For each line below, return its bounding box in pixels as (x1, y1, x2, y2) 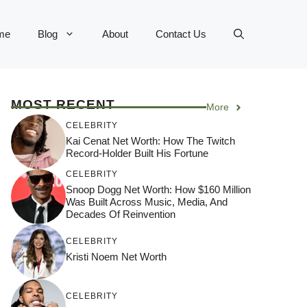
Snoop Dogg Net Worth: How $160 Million (66, 183, 251, 195)
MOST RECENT (11, 97, 115, 112)
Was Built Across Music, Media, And (66, 195, 228, 208)
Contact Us (156, 28, 206, 40)
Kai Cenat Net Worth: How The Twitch (66, 134, 235, 147)
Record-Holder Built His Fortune (66, 147, 208, 159)
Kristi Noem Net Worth (66, 250, 167, 262)
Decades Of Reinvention (66, 208, 175, 220)
